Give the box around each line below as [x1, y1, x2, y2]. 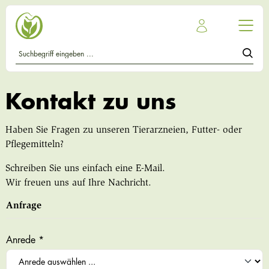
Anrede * [5, 235, 44, 246]
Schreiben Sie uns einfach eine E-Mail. [5, 164, 165, 174]
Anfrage [5, 201, 41, 211]
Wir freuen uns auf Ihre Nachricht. [5, 178, 151, 189]
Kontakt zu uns [5, 91, 176, 113]
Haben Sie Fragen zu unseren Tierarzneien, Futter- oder [5, 125, 242, 136]
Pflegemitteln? [5, 140, 64, 150]
